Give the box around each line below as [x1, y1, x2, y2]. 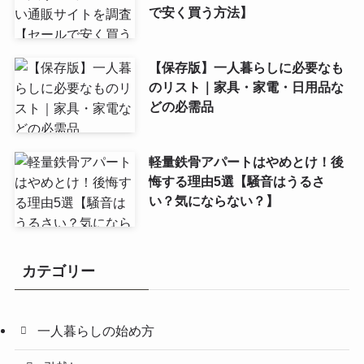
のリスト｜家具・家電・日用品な [148, 79, 344, 94]
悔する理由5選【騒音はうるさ [148, 173, 325, 188]
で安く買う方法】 [148, 5, 253, 20]
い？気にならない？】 [148, 193, 279, 208]
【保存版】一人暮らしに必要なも [148, 59, 344, 75]
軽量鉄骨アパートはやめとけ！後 [148, 154, 344, 169]
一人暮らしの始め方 [37, 323, 155, 338]
